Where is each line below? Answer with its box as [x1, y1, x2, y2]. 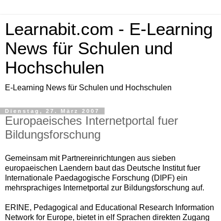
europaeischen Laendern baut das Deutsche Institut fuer [5, 163, 200, 172]
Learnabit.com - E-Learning [5, 20, 213, 38]
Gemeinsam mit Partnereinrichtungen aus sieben [5, 153, 176, 162]
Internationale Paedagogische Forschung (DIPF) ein [5, 173, 187, 182]
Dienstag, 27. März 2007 [5, 108, 100, 114]
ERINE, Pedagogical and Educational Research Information [5, 203, 214, 212]
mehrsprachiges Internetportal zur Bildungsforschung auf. [5, 183, 204, 192]
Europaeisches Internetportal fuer [5, 114, 178, 127]
